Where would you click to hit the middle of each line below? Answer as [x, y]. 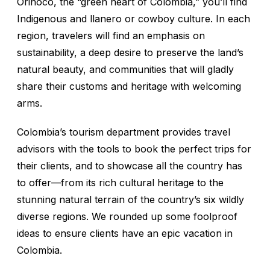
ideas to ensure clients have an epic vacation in [125, 234]
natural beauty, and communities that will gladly [125, 70]
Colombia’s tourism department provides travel [124, 132]
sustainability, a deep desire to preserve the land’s [130, 53]
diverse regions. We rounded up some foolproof [127, 217]
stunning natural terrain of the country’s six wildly [130, 200]
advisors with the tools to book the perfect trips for [134, 149]
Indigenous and [53, 19]
